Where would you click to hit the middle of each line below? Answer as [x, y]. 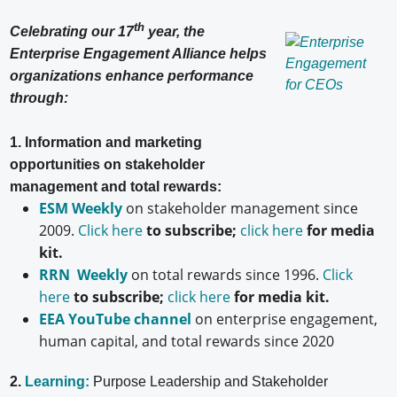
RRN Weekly [83, 274]
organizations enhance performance [132, 75]
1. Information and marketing [106, 142]
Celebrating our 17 [72, 31]
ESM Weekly [80, 208]
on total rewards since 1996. [225, 274]
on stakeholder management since [240, 208]
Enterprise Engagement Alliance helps [139, 53]
